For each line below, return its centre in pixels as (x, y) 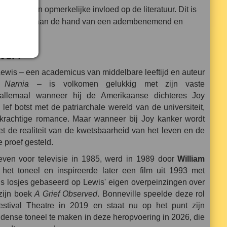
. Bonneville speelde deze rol (151, 194)
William (191, 159)
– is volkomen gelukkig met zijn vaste (117, 84)
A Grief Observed (66, 194)
